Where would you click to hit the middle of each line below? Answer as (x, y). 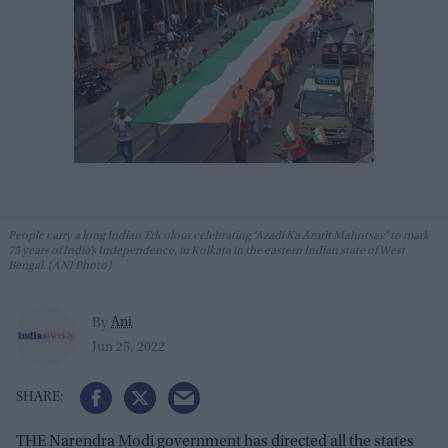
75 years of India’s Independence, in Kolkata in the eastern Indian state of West (206, 251)
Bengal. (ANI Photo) (59, 266)
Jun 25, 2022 (128, 348)
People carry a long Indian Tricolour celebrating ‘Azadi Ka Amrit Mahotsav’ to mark (218, 236)
